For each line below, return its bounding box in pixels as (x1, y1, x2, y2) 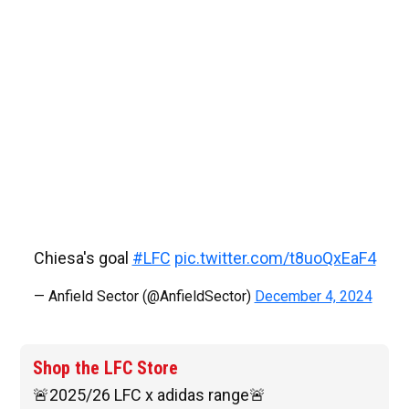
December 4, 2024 (254, 288, 372, 306)
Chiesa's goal (33, 248, 132, 268)
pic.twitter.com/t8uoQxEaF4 (173, 248, 376, 268)
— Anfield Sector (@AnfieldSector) (33, 288, 255, 306)
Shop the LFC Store (33, 357, 178, 380)
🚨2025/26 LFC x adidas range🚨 (33, 385, 266, 405)
